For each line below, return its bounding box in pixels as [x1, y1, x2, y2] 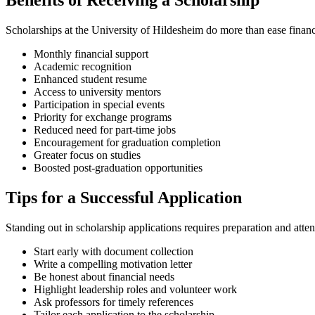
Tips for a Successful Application [6, 188, 242, 207]
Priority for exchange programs [34, 111, 172, 124]
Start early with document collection [34, 245, 193, 257]
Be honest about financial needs [34, 270, 174, 283]
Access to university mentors [34, 86, 161, 98]
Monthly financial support [34, 48, 148, 60]
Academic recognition [34, 60, 131, 73]
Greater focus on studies [34, 149, 141, 162]
